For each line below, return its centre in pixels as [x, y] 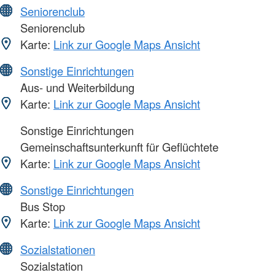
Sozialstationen [58, 250]
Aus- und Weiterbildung [76, 87]
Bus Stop [41, 207]
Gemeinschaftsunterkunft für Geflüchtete [118, 147]
